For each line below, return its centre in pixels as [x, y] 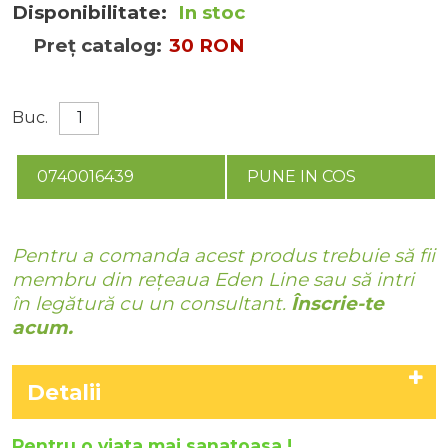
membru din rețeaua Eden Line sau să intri [213, 279]
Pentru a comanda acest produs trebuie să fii [223, 255]
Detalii [64, 392]
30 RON [207, 45]
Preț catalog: [97, 45]
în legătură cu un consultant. [151, 303]
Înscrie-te [337, 303]
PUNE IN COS [302, 176]
